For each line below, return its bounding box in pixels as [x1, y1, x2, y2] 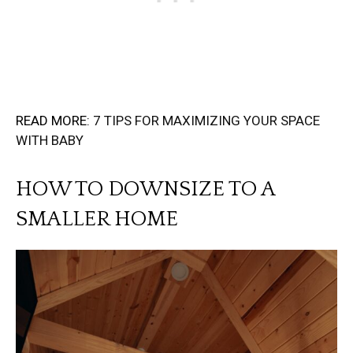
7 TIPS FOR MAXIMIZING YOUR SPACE [93, 112, 320, 128]
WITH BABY [16, 132, 84, 148]
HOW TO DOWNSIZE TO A [16, 176, 275, 201]
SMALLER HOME [16, 206, 178, 231]
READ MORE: [16, 112, 93, 128]
